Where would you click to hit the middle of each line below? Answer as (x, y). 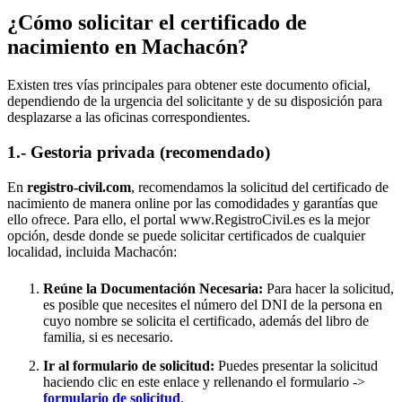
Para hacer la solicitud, (328, 288)
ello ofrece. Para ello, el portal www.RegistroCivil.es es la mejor (188, 219)
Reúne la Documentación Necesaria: (153, 288)
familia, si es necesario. (108, 336)
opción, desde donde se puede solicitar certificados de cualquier (186, 235)
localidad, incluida (61, 251)
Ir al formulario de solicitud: (129, 365)
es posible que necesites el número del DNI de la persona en (213, 304)
